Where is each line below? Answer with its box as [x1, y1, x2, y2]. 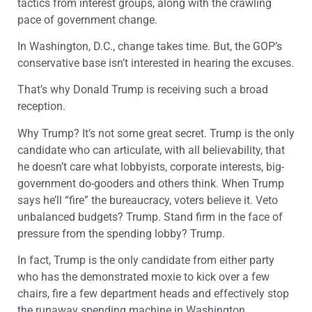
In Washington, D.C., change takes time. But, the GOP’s [17, 40, 282, 54]
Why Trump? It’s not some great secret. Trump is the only [17, 126, 295, 140]
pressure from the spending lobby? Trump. [17, 226, 225, 240]
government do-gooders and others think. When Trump [17, 176, 284, 190]
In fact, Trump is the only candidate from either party [17, 253, 274, 267]
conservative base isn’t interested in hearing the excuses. [17, 56, 294, 70]
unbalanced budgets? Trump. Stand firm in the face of [17, 210, 283, 224]
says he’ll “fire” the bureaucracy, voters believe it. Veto [17, 193, 278, 207]
